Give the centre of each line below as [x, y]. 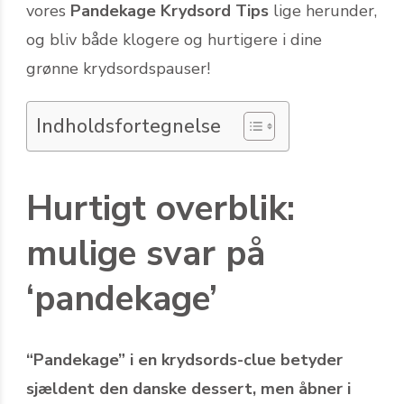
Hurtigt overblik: [161, 208]
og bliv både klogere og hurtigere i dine [174, 39]
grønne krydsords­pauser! [118, 68]
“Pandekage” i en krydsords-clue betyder [184, 359]
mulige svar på [146, 253]
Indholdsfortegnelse [129, 126]
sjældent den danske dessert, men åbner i [188, 388]
